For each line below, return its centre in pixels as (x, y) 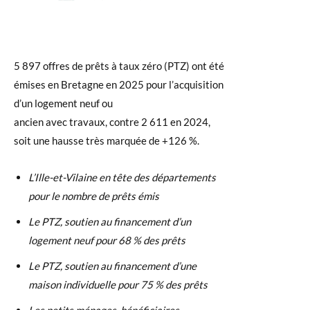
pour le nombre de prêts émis (94, 196)
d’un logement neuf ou (63, 103)
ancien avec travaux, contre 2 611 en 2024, (112, 122)
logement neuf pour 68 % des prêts (107, 240)
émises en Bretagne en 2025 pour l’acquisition (119, 84)
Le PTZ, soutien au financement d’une (112, 266)
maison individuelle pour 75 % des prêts (118, 284)
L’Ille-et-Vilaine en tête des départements (122, 177)
